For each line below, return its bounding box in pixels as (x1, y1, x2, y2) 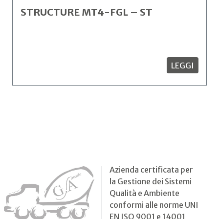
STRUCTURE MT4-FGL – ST (21, 6, 153, 18)
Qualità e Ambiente (109, 188, 179, 198)
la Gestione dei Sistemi (109, 176, 192, 186)
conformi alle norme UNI (109, 200, 198, 210)
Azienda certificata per (109, 165, 193, 175)
